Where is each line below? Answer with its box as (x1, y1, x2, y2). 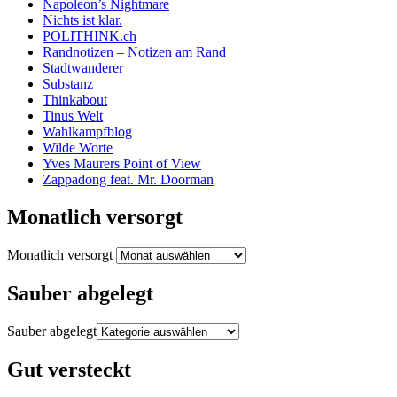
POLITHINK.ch (43, 28, 136, 44)
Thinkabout (43, 92, 107, 108)
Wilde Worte (43, 140, 113, 156)
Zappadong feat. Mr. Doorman (43, 172, 214, 188)
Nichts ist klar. (43, 12, 122, 28)
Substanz (43, 76, 93, 92)
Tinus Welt (43, 108, 103, 124)
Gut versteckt (7, 357, 131, 381)
